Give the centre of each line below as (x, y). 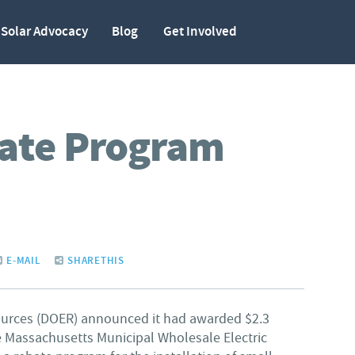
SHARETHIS (95, 261)
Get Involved (200, 32)
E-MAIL (22, 261)
